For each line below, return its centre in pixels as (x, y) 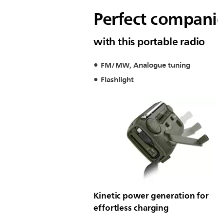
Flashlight (117, 80)
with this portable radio (149, 42)
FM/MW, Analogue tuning (145, 65)
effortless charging (131, 208)
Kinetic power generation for (151, 195)
